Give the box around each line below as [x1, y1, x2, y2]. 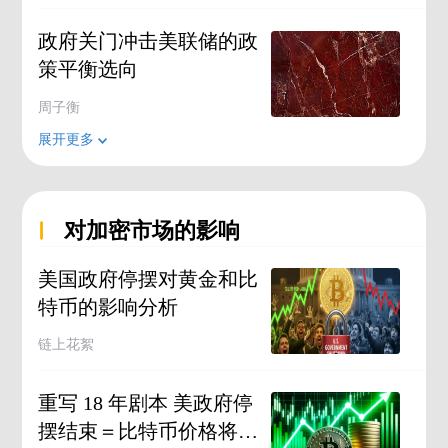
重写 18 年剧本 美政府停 [37, 391, 253, 414]
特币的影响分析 [37, 295, 178, 318]
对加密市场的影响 [64, 219, 241, 244]
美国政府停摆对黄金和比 [37, 267, 258, 290]
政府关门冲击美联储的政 [37, 30, 258, 53]
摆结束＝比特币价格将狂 [37, 419, 258, 442]
